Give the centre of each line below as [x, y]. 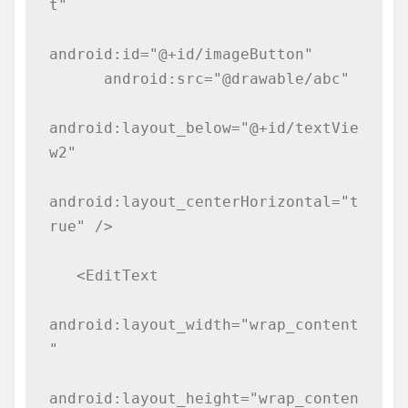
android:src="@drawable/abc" [76, 78]
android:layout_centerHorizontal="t [204, 201]
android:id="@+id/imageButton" [181, 54]
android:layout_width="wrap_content [204, 324]
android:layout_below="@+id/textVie [204, 127]
